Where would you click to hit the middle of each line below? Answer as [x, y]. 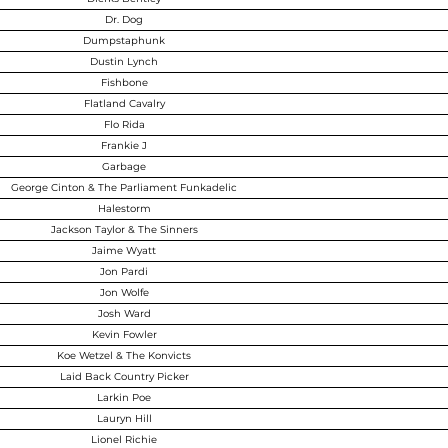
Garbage [124, 166]
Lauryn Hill [124, 418]
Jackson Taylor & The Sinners [124, 229]
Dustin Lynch [124, 61]
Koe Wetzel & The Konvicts [124, 355]
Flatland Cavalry [124, 103]
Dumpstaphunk [124, 40]
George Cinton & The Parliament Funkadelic [124, 187]
